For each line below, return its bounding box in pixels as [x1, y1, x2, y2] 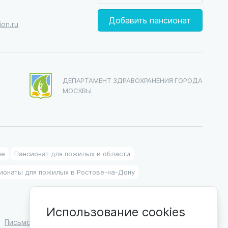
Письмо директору [5, 217, 72, 227]
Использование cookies [46, 203, 185, 219]
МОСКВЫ [63, 86, 92, 95]
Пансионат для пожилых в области [14, 149, 130, 158]
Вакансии [83, 217, 116, 227]
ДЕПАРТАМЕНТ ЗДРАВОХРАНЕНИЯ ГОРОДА [63, 76, 203, 84]
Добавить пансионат [109, 15, 191, 25]
